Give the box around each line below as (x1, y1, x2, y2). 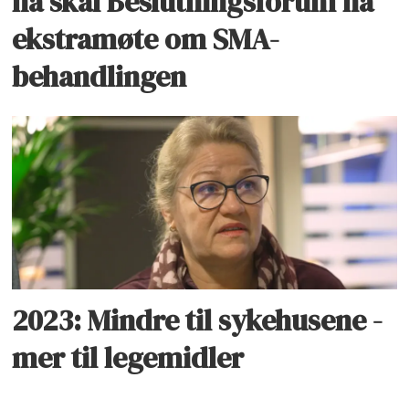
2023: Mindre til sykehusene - (12, 300, 383, 341)
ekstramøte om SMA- (12, 18, 280, 59)
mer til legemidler (12, 338, 245, 379)
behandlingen (12, 56, 187, 97)
